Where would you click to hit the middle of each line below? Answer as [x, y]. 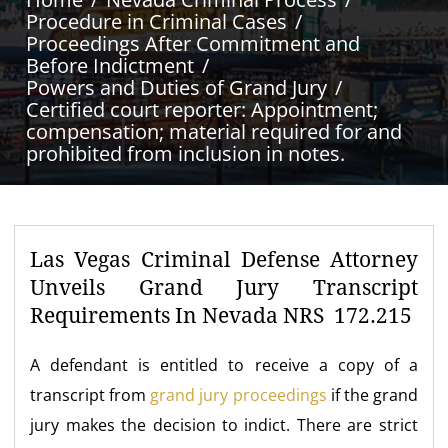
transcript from [90, 395]
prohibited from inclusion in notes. [186, 153]
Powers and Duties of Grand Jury [177, 87]
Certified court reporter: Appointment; [202, 109]
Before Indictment [110, 65]
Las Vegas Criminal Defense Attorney [224, 260]
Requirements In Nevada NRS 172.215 [221, 316]
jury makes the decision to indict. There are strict [224, 425]
